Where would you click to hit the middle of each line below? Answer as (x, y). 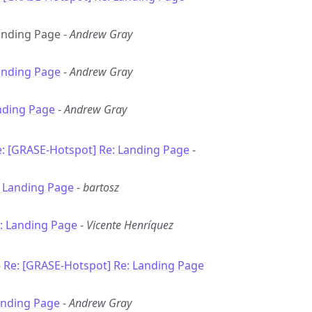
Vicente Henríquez (130, 225)
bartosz (101, 187)
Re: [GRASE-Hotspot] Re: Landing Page (104, 265)
